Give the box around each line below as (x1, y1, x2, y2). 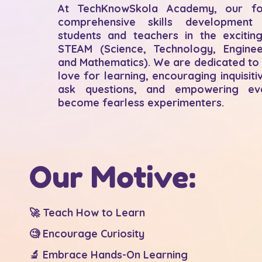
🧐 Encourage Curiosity (29, 226, 144, 240)
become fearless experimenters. (58, 95, 224, 109)
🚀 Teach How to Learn (29, 205, 145, 219)
